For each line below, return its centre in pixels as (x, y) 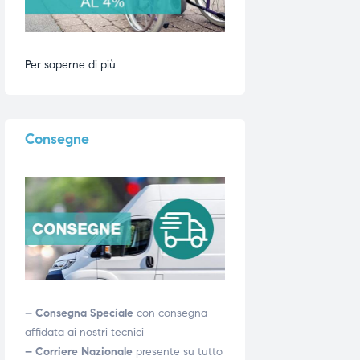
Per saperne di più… (74, 65)
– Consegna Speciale (79, 313)
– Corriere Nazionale (79, 351)
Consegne (57, 139)
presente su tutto (178, 351)
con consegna (170, 313)
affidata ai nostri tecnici (84, 332)
